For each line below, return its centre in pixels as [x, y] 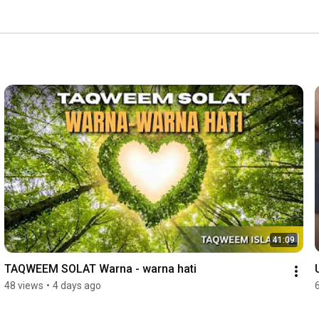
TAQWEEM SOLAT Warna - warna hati [100, 269]
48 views [23, 286]
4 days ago [77, 286]
